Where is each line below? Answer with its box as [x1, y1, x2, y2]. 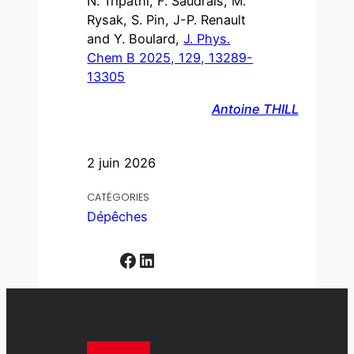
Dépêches [87, 209, 149, 225]
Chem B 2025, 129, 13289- [87, 50, 254, 66]
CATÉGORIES [87, 190, 150, 205]
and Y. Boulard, [87, 31, 184, 47]
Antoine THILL [211, 100, 299, 117]
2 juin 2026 [87, 155, 156, 171]
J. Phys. [183, 31, 231, 47]
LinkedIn [137, 247, 149, 271]
